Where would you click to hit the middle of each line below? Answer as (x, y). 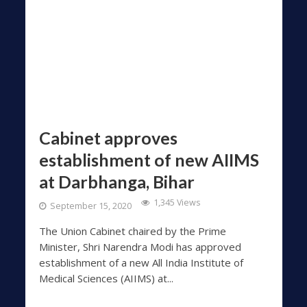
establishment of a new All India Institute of (141, 262)
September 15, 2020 (90, 206)
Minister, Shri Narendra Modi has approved (140, 247)
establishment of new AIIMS (149, 160)
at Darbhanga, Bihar (116, 182)
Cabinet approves (108, 138)
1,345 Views (176, 202)
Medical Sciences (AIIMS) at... (106, 278)
